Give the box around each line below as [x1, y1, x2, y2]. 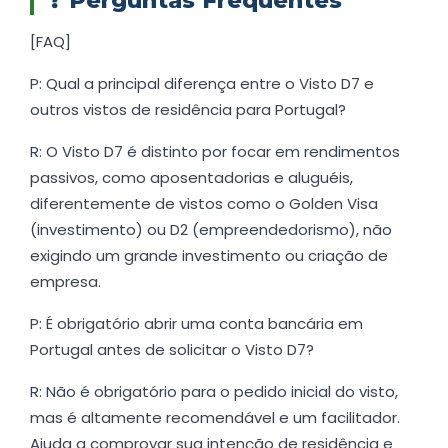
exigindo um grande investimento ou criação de [30, 245, 388, 267]
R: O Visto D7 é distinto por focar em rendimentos [30, 141, 400, 163]
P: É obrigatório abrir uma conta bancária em [30, 313, 363, 335]
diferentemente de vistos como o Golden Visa [30, 193, 378, 215]
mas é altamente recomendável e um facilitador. [30, 407, 400, 429]
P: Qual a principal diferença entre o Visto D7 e [30, 73, 374, 95]
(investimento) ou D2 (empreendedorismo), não [30, 219, 392, 241]
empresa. [30, 271, 101, 293]
